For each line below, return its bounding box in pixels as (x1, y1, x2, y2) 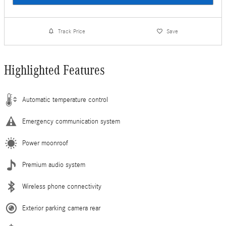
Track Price (58, 27, 86, 35)
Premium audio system (22, 161, 85, 169)
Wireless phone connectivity (22, 183, 101, 191)
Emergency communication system (22, 118, 120, 126)
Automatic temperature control (22, 96, 108, 104)
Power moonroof (22, 139, 68, 148)
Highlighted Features (4, 63, 105, 78)
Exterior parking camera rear (22, 204, 100, 213)
